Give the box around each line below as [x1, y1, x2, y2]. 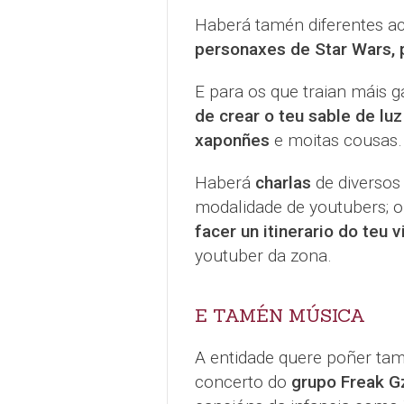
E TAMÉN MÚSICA [194, 304, 365, 328]
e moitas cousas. [269, 130, 402, 151]
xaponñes [194, 130, 270, 151]
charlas [254, 172, 311, 194]
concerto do [194, 372, 287, 393]
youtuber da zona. [194, 245, 332, 267]
